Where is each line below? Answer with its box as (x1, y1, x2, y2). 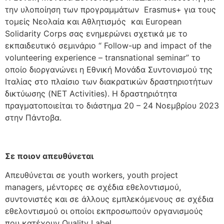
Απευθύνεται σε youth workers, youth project (5, 170, 178, 180)
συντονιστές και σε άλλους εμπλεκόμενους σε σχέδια (5, 194, 213, 204)
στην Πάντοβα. (5, 112, 66, 122)
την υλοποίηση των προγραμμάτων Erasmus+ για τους (5, 4, 216, 14)
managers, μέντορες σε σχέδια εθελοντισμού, (5, 182, 181, 192)
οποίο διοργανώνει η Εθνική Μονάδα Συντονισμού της (5, 64, 212, 74)
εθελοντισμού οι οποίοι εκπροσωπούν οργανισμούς (5, 206, 203, 216)
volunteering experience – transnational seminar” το (5, 52, 200, 62)
